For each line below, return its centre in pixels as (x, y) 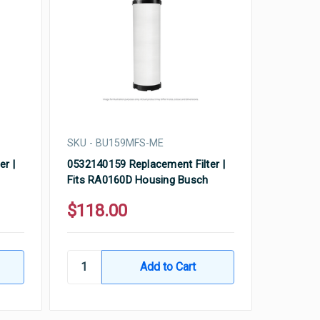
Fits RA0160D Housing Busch (137, 180)
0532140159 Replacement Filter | (146, 164)
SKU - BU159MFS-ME (115, 143)
